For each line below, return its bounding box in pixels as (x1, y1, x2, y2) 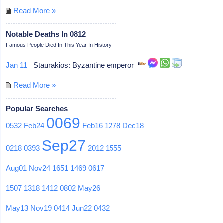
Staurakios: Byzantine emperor (27, 60, 138, 69)
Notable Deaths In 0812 (6, 29, 86, 38)
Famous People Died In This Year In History (6, 41, 112, 48)
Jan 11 (6, 60, 28, 69)
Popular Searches (6, 104, 68, 112)
